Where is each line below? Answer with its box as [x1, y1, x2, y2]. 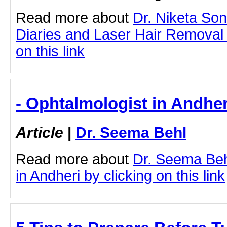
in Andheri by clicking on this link [16, 167, 225, 184]
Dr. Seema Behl [75, 124, 186, 141]
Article [16, 124, 63, 141]
